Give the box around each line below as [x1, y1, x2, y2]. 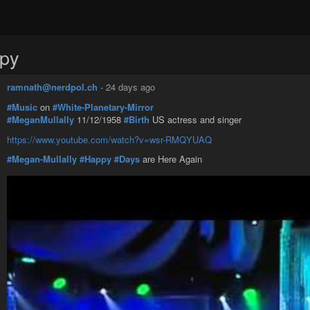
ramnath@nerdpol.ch [7, 80, 98, 93]
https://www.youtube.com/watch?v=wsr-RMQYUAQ [7, 132, 212, 146]
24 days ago [106, 80, 155, 93]
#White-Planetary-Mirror [53, 100, 154, 114]
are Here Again [140, 152, 202, 166]
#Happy [80, 152, 111, 166]
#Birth [124, 113, 149, 127]
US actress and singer [149, 113, 241, 127]
